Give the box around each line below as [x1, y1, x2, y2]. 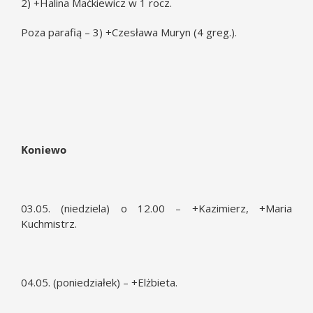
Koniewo [21, 143, 66, 156]
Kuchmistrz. [21, 217, 77, 231]
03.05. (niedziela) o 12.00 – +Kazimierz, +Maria [21, 201, 292, 215]
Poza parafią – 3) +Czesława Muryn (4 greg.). [21, 25, 237, 39]
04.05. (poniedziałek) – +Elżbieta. [21, 275, 177, 289]
